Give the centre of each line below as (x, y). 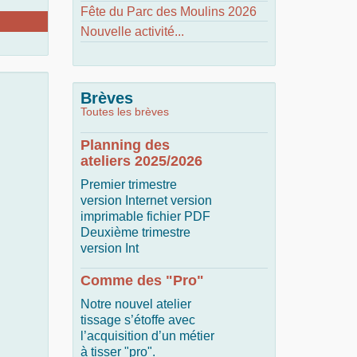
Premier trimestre (129, 184)
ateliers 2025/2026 (141, 161)
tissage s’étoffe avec (138, 320)
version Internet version (146, 200)
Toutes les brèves (125, 112)
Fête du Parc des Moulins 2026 (169, 11)
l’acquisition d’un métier (147, 336)
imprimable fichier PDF (145, 216)
